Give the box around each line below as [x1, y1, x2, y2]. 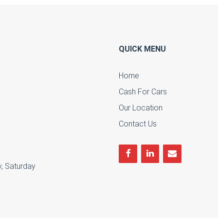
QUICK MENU [119, 44, 166, 54]
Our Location [119, 103, 163, 113]
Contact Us [119, 119, 157, 129]
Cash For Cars [119, 87, 167, 97]
